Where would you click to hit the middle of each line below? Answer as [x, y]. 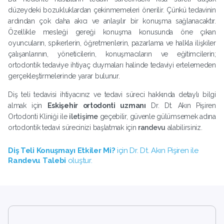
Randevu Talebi [37, 160]
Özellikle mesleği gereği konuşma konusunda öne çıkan [112, 32]
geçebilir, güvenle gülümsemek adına [157, 116]
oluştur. [79, 160]
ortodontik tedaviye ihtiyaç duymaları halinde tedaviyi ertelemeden [112, 65]
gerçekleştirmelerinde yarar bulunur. [64, 76]
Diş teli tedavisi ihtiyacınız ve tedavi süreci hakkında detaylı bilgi [112, 94]
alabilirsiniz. [184, 127]
